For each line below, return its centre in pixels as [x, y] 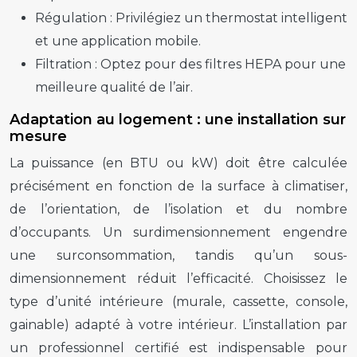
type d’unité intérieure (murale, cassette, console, [178, 301]
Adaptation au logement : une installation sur [178, 119]
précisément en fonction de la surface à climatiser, [178, 186]
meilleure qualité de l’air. [114, 87]
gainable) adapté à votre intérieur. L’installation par [178, 324]
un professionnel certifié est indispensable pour [178, 347]
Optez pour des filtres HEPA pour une [223, 64]
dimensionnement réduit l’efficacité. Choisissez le [178, 278]
